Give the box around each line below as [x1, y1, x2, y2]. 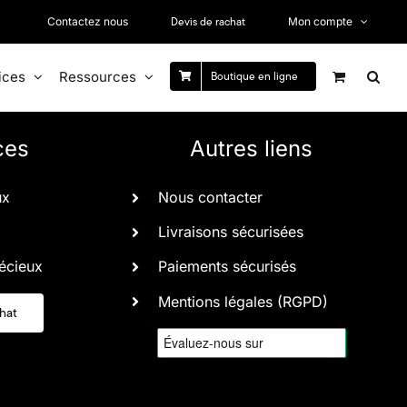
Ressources [59, 67, 136, 85]
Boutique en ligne [211, 68, 298, 84]
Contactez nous [47, 15, 128, 28]
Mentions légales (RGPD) [157, 292, 328, 311]
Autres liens [190, 135, 313, 162]
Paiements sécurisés [157, 257, 296, 276]
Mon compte [288, 15, 352, 28]
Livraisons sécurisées [157, 223, 303, 242]
